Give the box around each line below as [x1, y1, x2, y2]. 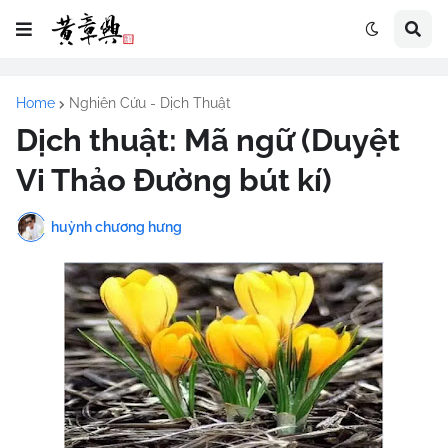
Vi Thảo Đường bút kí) [16, 162, 332, 198]
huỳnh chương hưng [51, 218, 182, 235]
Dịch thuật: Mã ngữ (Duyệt [16, 122, 400, 158]
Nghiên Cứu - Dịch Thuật [69, 95, 231, 111]
